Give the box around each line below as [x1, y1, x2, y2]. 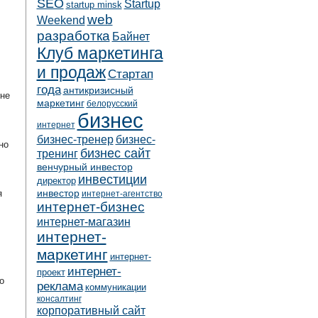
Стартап [107, 67, 153, 81]
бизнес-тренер [36, 133, 114, 146]
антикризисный [62, 84, 133, 96]
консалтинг [36, 294, 82, 304]
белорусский [86, 99, 138, 109]
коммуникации [84, 282, 146, 292]
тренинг [36, 147, 78, 160]
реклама [36, 279, 83, 293]
